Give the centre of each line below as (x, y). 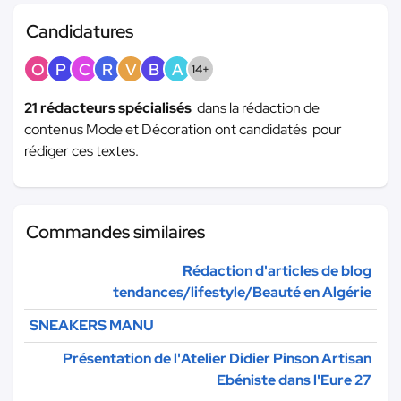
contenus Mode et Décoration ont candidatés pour (183, 129)
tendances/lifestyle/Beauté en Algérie (242, 292)
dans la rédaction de (258, 107)
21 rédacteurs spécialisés (111, 107)
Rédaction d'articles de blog (277, 270)
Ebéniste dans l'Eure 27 (294, 380)
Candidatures (80, 31)
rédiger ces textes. (81, 150)
